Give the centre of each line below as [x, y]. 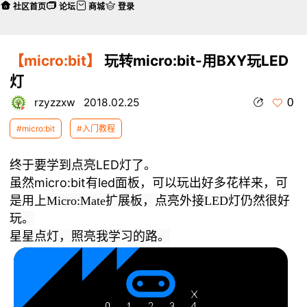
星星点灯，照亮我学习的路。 [90, 236]
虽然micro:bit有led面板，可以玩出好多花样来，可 [149, 183]
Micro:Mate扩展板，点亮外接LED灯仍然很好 [169, 201]
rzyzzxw [55, 103]
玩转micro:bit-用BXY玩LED [195, 60]
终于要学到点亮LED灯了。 [83, 165]
